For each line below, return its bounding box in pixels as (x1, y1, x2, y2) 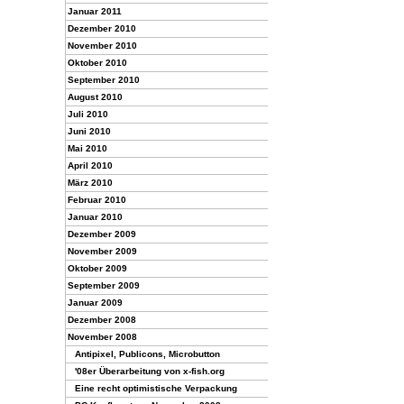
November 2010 (68, 41, 137, 50)
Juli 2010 (68, 109, 108, 119)
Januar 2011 (68, 6, 122, 16)
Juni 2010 (68, 126, 111, 136)
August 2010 (68, 92, 123, 102)
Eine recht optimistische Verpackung (75, 383, 237, 393)
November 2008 (68, 332, 137, 342)
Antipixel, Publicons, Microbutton (75, 349, 220, 359)
